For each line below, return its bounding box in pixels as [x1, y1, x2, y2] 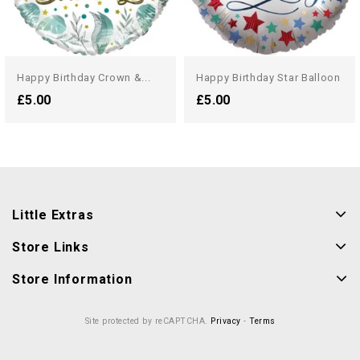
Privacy [211, 316, 241, 326]
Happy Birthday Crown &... [17, 72, 151, 84]
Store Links [12, 239, 89, 255]
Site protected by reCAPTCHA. [84, 316, 211, 326]
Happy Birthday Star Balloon [196, 72, 341, 84]
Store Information [12, 272, 133, 287]
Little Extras [12, 207, 94, 223]
